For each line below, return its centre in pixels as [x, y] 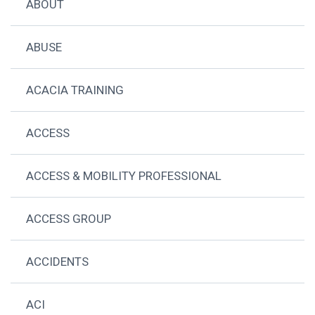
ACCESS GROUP [69, 219]
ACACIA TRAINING [75, 90]
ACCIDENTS [58, 262]
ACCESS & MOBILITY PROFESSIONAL [124, 176]
